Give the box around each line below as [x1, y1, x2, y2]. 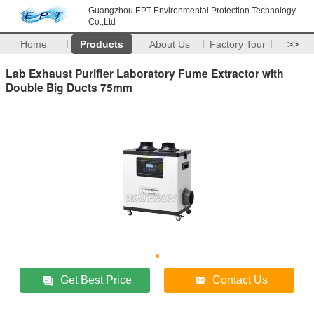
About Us [149, 39, 191, 50]
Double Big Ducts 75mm [6, 78, 132, 95]
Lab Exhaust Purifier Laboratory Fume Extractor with [6, 64, 284, 81]
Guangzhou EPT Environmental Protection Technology [88, 6, 296, 15]
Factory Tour [210, 39, 266, 50]
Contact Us [212, 273, 268, 286]
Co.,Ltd [88, 17, 116, 27]
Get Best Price [60, 273, 132, 286]
